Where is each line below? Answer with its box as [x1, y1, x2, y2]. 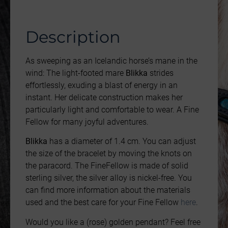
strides [150, 68, 174, 78]
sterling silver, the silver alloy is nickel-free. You [25, 173, 192, 183]
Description [25, 26, 121, 47]
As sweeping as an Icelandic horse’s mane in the [25, 55, 197, 66]
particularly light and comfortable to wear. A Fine [25, 104, 199, 115]
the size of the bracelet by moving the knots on [25, 149, 192, 159]
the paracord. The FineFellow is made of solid [25, 161, 188, 171]
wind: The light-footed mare [25, 68, 126, 78]
